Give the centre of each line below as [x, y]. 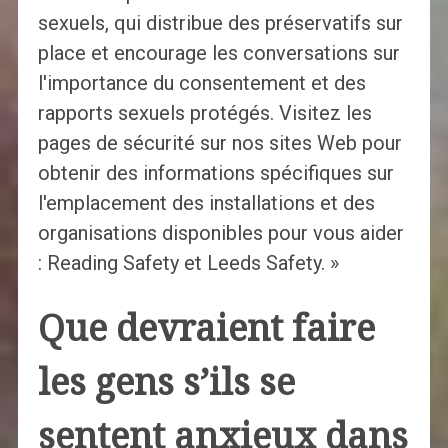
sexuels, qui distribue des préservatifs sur [220, 22]
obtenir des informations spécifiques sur [215, 172]
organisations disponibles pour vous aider [220, 232]
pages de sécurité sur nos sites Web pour [219, 142]
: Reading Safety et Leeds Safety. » [188, 262]
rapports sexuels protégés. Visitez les [204, 112]
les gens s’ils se [166, 382]
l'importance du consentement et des [201, 82]
